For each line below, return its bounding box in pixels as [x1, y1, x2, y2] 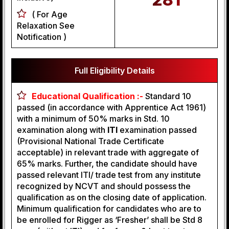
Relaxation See [17, 20, 75, 31]
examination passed [118, 125, 197, 135]
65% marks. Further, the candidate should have [17, 158, 197, 169]
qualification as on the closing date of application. [17, 192, 207, 202]
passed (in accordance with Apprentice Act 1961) [17, 102, 206, 112]
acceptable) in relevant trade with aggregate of [17, 147, 199, 157]
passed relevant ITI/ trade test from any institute [17, 170, 201, 180]
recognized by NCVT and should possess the [17, 181, 191, 191]
